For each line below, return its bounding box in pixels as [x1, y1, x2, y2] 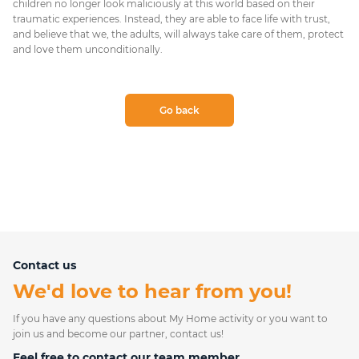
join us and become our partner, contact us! [13, 327, 224, 340]
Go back [159, 104, 200, 117]
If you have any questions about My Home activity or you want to [13, 312, 328, 325]
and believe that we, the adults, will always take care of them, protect [13, 28, 344, 41]
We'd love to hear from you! [13, 279, 292, 303]
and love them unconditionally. [13, 43, 163, 56]
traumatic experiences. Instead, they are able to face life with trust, [13, 13, 330, 26]
